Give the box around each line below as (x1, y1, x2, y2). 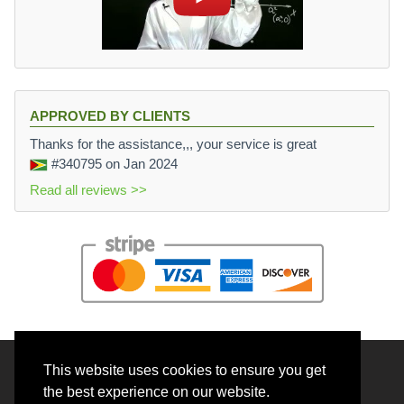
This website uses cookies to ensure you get (43, 363, 326, 379)
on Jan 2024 (102, 156, 178, 172)
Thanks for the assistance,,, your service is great (30, 136, 317, 152)
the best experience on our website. (43, 384, 270, 400)
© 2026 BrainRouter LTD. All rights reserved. (75, 365, 329, 380)
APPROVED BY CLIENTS (30, 108, 190, 124)
